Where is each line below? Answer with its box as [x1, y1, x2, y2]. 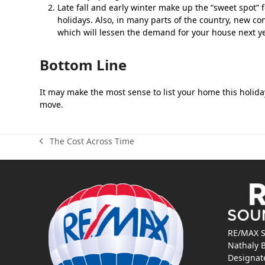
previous [39, 141, 74, 153]
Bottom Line [40, 54, 127, 75]
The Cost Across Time [49, 135, 134, 147]
